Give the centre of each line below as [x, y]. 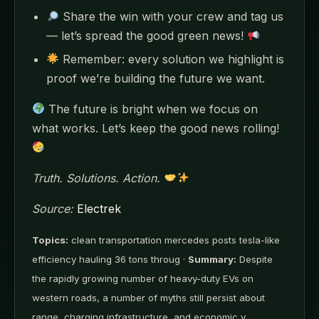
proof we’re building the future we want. [156, 78]
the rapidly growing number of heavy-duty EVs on [143, 278]
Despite [255, 259]
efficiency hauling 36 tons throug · [110, 259]
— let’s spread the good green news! [147, 36]
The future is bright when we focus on [152, 109]
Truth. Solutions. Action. [96, 178]
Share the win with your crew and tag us [172, 17]
